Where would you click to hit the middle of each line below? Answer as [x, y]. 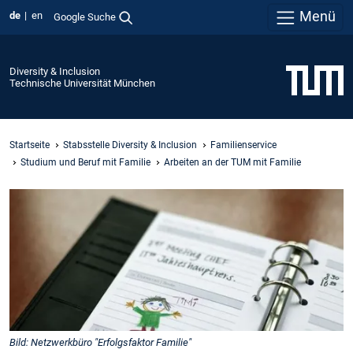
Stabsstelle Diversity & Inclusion [130, 145]
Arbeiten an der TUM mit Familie [232, 162]
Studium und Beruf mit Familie [85, 162]
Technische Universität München [82, 83]
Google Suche [84, 17]
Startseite [30, 145]
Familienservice [243, 145]
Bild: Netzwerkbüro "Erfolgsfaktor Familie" [100, 342]
